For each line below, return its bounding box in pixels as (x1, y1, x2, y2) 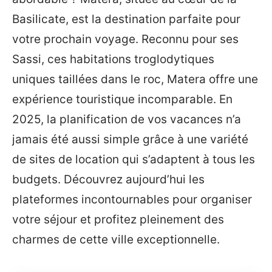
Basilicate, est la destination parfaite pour (12, 12, 240, 26)
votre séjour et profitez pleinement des (12, 212, 224, 226)
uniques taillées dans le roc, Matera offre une (12, 72, 258, 86)
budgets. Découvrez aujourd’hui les (12, 172, 205, 186)
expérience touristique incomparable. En (12, 92, 233, 106)
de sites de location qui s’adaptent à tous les (12, 152, 255, 166)
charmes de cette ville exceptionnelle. (12, 233, 220, 246)
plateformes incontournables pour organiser (12, 192, 252, 206)
